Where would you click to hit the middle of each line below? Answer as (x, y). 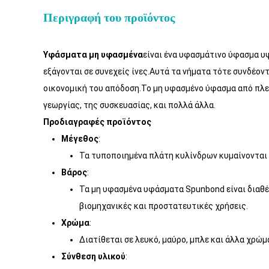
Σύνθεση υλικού (93, 256)
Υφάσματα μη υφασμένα (93, 55)
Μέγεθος (80, 139)
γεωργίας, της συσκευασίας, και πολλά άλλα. (129, 105)
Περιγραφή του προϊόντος (109, 17)
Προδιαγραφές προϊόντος (97, 122)
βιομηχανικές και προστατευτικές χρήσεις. (164, 206)
